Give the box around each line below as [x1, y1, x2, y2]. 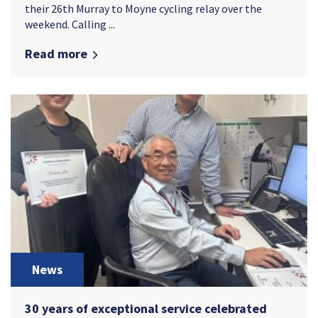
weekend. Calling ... [25, 17, 115, 32]
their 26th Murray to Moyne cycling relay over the [25, 1, 262, 16]
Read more [25, 45, 87, 62]
